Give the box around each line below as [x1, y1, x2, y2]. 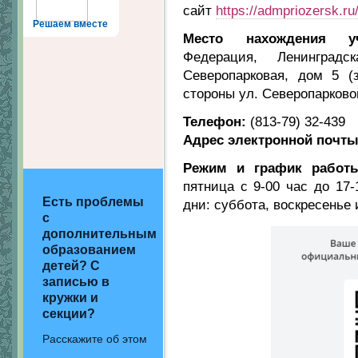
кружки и [42, 291, 98, 304]
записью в [42, 275, 109, 288]
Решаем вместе [33, 18, 108, 30]
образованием [42, 243, 136, 257]
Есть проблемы [42, 195, 144, 209]
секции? [42, 307, 95, 320]
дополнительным [42, 227, 157, 241]
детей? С [42, 259, 100, 272]
